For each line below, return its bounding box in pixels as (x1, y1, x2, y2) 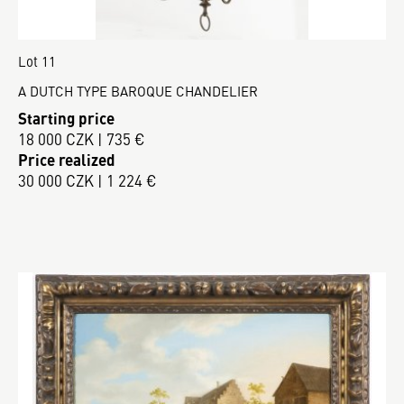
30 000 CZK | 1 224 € (18, 170, 157, 192)
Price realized (18, 149, 115, 171)
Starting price (18, 107, 115, 130)
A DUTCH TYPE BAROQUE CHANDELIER (18, 80, 258, 100)
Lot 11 (18, 50, 56, 70)
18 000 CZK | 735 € (18, 128, 145, 151)
